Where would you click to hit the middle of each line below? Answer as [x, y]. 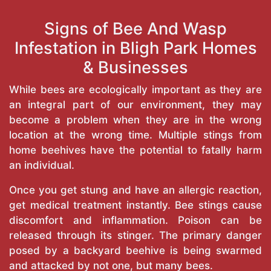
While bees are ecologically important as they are [135, 90]
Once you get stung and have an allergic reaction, [135, 190]
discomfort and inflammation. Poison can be [135, 220]
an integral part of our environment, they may [135, 105]
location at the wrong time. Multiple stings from [135, 135]
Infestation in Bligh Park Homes [135, 48]
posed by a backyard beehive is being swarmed [135, 251]
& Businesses [135, 68]
